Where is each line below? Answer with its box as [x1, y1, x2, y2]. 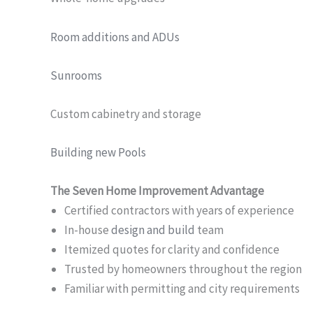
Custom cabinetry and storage [50, 105, 201, 122]
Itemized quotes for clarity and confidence [64, 242, 279, 258]
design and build [111, 222, 195, 238]
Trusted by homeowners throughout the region [64, 261, 302, 277]
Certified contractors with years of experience [64, 203, 294, 219]
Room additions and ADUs [50, 29, 180, 45]
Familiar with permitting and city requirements [64, 281, 300, 297]
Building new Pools [50, 145, 146, 161]
